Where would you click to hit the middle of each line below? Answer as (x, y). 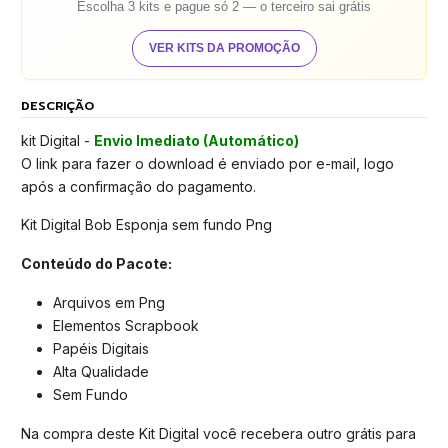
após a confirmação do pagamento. (138, 186)
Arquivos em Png (109, 302)
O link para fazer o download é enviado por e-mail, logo (207, 163)
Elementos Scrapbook (126, 325)
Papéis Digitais (103, 348)
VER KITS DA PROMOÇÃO (224, 48)
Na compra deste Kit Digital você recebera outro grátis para (218, 433)
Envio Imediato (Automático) (196, 140)
